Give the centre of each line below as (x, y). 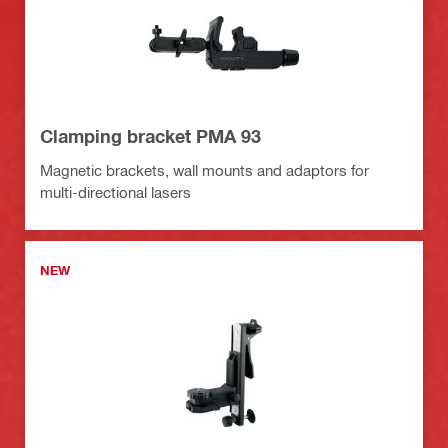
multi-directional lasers (115, 192)
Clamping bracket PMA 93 (150, 136)
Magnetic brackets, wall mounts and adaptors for (204, 170)
